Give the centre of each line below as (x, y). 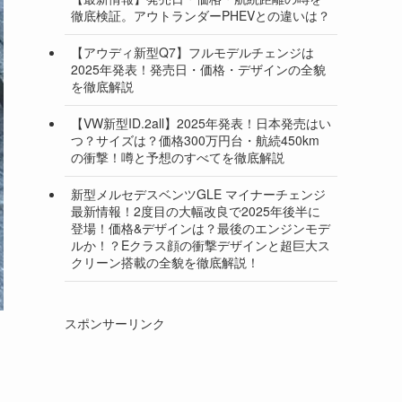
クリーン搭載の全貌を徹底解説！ (165, 262)
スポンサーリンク (115, 323)
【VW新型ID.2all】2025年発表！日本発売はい (201, 123)
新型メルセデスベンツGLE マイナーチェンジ (198, 194)
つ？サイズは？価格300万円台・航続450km (195, 140)
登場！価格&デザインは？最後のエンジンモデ (201, 228)
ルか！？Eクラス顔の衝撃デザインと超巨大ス (201, 245)
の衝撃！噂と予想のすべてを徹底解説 (178, 157)
